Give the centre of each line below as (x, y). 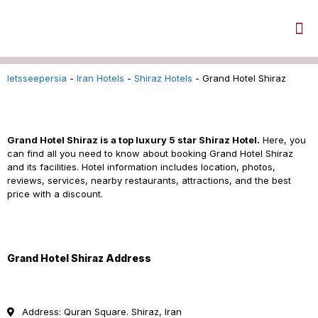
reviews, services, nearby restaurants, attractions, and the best (149, 180)
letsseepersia (37, 78)
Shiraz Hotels (163, 78)
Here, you (283, 140)
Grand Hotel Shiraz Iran (63, 114)
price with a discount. (55, 194)
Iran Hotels (100, 78)
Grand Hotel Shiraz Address (79, 258)
